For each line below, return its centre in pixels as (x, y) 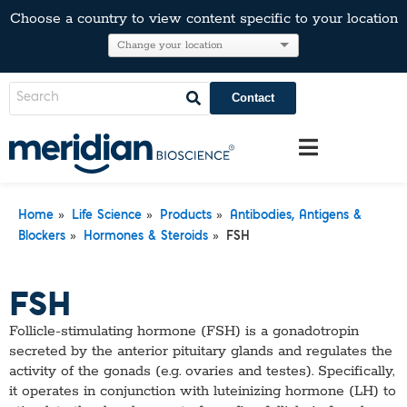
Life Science (107, 216)
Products (186, 216)
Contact (253, 98)
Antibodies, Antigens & (296, 216)
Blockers (42, 237)
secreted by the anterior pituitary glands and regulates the (201, 351)
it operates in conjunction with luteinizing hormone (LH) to (203, 391)
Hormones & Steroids (146, 237)
